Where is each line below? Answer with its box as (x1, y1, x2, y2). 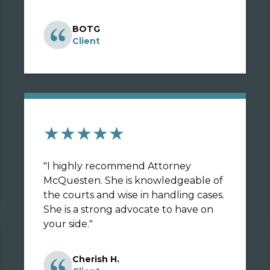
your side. (43, 218, 89, 230)
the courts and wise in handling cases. (43, 189, 224, 201)
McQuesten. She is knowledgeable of (43, 175, 223, 186)
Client (72, 36, 100, 46)
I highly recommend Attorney (47, 160, 191, 172)
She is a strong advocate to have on (43, 204, 213, 215)
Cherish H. (72, 254, 119, 265)
